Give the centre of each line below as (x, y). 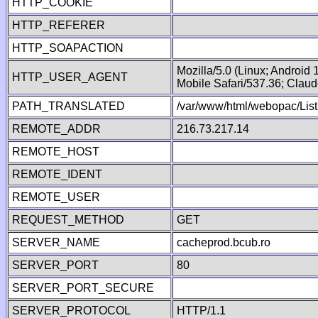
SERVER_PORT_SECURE (83, 288)
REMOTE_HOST (56, 152)
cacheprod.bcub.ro (224, 242)
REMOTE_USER (56, 197)
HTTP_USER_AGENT (70, 77)
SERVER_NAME (56, 242)
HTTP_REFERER (59, 25)
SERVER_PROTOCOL (71, 311)
